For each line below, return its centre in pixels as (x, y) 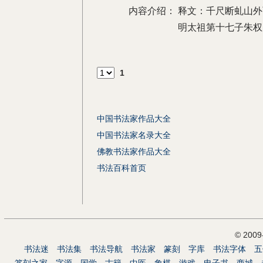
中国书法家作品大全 (134, 119)
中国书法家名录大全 (134, 135)
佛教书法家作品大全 (134, 151)
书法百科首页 (122, 168)
